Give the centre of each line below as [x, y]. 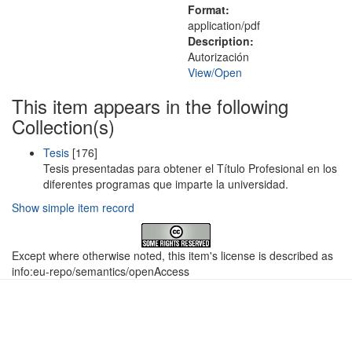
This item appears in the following [150, 106]
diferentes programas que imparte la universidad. [166, 184]
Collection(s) [63, 126]
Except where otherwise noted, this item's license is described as [172, 255]
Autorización [218, 57]
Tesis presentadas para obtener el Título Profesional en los [190, 168]
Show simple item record [73, 207]
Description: [221, 41]
